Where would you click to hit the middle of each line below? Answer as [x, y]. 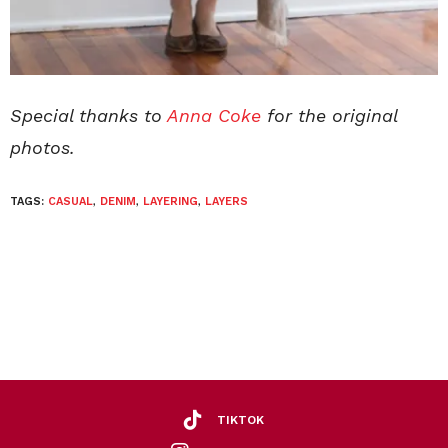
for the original [329, 116]
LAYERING [170, 202]
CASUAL [70, 202]
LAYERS [226, 202]
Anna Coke [211, 116]
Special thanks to [86, 116]
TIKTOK [240, 419]
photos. [42, 148]
